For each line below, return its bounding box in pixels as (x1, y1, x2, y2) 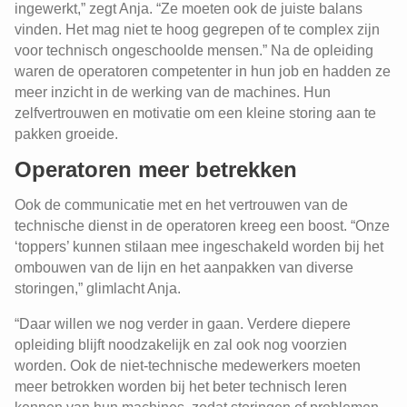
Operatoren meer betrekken (15, 157, 297, 182)
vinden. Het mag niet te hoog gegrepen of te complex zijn (15, 22, 380, 37)
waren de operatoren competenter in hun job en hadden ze (15, 64, 391, 79)
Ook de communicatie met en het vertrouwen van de (15, 197, 348, 213)
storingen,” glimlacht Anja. (15, 281, 181, 296)
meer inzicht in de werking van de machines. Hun (15, 84, 331, 100)
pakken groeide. (15, 126, 118, 142)
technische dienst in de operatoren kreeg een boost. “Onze (15, 218, 390, 233)
